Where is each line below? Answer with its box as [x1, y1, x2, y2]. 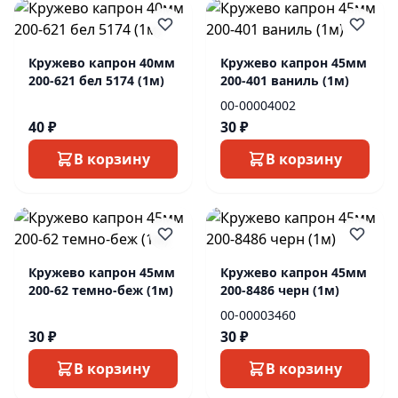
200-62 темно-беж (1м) [28, 282, 173, 298]
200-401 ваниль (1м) [220, 72, 349, 89]
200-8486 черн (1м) [220, 282, 339, 298]
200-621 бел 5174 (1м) [28, 72, 164, 89]
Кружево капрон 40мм [28, 54, 175, 71]
